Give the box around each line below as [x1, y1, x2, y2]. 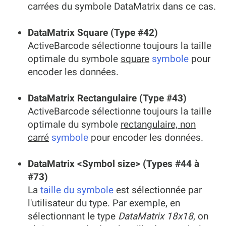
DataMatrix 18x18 [118, 210, 193, 222]
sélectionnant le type [28, 210, 118, 222]
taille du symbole [40, 184, 114, 196]
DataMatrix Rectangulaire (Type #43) [28, 92, 187, 104]
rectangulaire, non [121, 119, 196, 130]
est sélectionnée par [114, 184, 202, 196]
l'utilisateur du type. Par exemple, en [28, 197, 180, 209]
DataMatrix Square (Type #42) [28, 27, 158, 38]
